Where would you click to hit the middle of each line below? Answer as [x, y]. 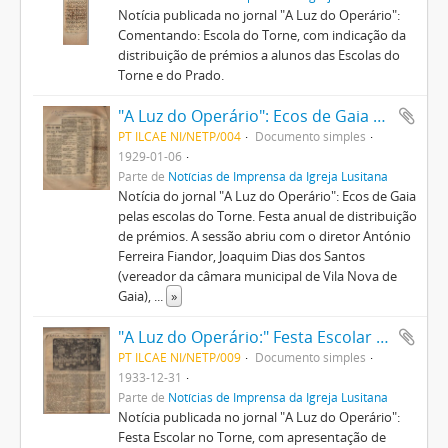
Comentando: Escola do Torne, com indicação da [261, 35]
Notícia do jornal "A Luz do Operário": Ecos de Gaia [266, 196]
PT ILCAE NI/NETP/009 [179, 357]
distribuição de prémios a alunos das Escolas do [258, 55]
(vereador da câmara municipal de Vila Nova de [257, 276]
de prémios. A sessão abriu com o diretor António [264, 236]
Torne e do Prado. [170, 75]
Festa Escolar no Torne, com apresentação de [251, 437]
